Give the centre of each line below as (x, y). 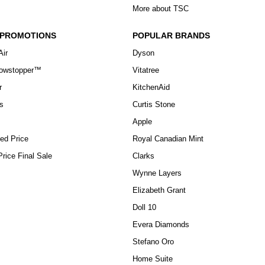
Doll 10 (144, 208)
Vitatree (146, 70)
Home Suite (153, 259)
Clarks (143, 156)
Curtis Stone (154, 105)
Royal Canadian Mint (168, 139)
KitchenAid (151, 88)
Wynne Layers (157, 173)
